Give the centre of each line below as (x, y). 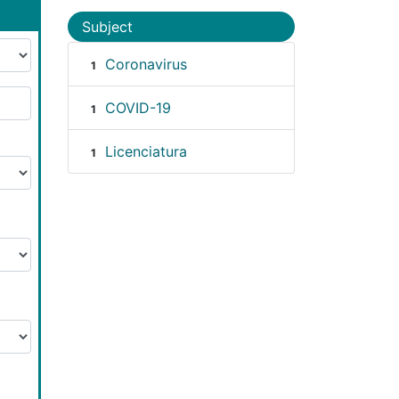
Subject (107, 26)
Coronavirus (146, 64)
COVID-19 (138, 107)
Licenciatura (146, 151)
